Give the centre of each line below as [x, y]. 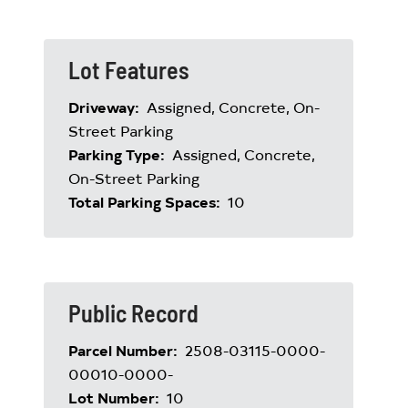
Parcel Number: [125, 350]
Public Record [133, 313]
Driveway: [106, 107]
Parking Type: [118, 154]
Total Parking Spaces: [146, 201]
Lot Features [129, 70]
